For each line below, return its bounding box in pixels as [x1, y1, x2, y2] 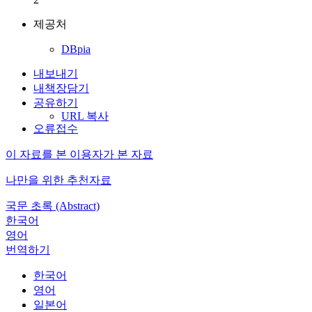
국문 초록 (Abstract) [6, 200, 100, 212]
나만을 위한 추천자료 [6, 174, 111, 186]
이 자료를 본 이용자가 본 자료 [6, 148, 153, 160]
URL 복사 [61, 110, 109, 122]
